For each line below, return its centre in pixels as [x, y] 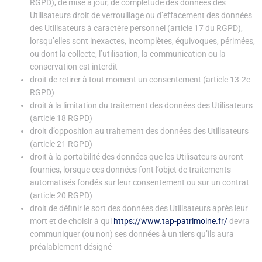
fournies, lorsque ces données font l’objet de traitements [131, 170]
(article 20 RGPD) [61, 196]
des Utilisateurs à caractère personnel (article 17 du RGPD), [137, 28]
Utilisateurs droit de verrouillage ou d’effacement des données [141, 15]
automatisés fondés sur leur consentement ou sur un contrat [140, 183]
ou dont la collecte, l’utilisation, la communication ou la [128, 54]
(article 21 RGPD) [61, 144]
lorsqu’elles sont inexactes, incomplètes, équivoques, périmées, [143, 41]
